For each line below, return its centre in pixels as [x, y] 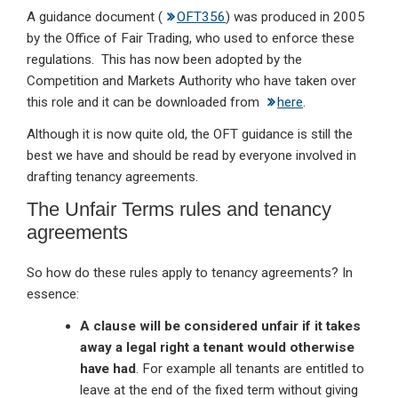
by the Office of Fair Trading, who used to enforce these [191, 39]
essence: [53, 295]
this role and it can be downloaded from [145, 103]
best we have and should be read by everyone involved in [191, 156]
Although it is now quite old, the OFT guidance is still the [190, 135]
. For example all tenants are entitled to [250, 369]
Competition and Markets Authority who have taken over [191, 81]
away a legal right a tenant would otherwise [217, 348]
